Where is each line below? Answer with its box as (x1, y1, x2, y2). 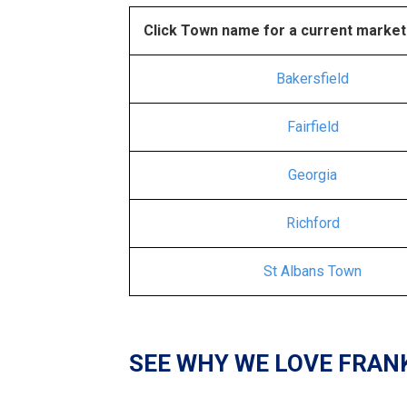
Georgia (288, 166, 337, 184)
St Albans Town (263, 263, 362, 280)
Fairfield (286, 118, 339, 135)
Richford (285, 214, 340, 232)
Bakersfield (276, 70, 349, 87)
